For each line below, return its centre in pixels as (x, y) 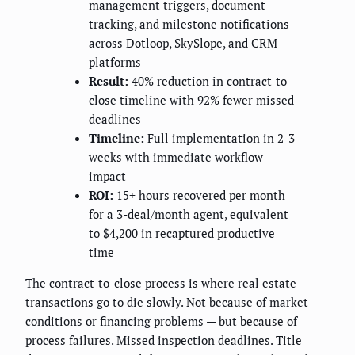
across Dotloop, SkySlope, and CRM (183, 43)
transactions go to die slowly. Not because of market (167, 302)
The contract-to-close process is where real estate (161, 283)
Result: (109, 81)
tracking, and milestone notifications (189, 24)
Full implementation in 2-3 (219, 138)
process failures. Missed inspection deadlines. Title (164, 340)
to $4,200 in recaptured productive (182, 233)
